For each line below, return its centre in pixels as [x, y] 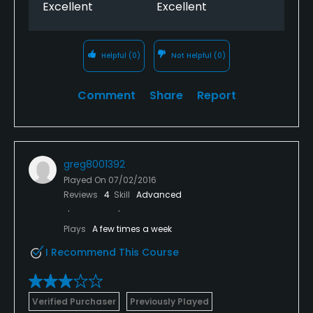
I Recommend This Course [112, 252]
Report [216, 95]
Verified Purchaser [74, 301]
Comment [106, 95]
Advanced [159, 194]
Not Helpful [192, 55]
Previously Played [169, 301]
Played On [86, 180]
